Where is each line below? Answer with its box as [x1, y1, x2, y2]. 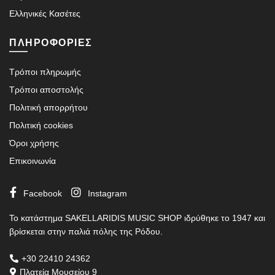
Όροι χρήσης [9, 138, 59, 149]
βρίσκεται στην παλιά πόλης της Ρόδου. [9, 227, 163, 237]
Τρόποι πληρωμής [9, 67, 81, 77]
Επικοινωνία [9, 156, 56, 166]
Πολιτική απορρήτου [9, 103, 88, 113]
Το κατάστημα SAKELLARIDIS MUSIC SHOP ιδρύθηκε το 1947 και [9, 213, 265, 223]
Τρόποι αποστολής [9, 85, 83, 95]
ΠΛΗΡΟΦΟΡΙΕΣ [9, 37, 93, 49]
